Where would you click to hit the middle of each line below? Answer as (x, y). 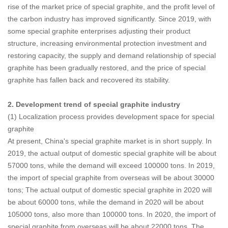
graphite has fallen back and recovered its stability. (89, 80)
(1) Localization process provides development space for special (111, 117)
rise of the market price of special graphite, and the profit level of (111, 7)
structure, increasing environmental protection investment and (107, 44)
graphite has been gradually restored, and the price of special (107, 68)
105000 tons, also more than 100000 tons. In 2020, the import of (112, 215)
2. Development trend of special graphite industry (94, 105)
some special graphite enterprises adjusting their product (99, 31)
